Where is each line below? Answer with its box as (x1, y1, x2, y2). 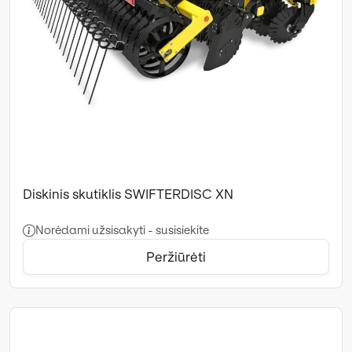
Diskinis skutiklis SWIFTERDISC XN (23, 185, 233, 202)
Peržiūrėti (146, 248, 206, 265)
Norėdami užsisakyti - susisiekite (35, 222, 209, 237)
